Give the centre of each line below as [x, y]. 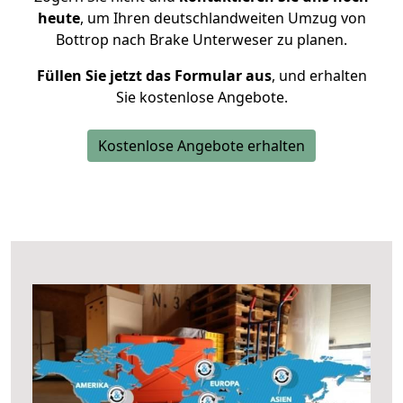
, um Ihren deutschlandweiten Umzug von [223, 18]
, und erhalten [319, 76]
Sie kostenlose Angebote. [201, 97]
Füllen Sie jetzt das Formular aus [154, 76]
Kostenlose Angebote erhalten [201, 146]
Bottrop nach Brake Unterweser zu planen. [201, 40]
